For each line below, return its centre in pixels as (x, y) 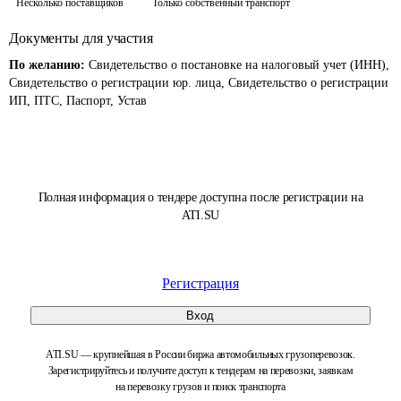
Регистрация (200, 283)
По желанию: (49, 65)
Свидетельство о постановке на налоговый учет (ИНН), (239, 65)
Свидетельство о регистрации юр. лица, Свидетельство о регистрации (199, 83)
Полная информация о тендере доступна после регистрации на (200, 197)
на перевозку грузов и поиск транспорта (200, 387)
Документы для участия (81, 38)
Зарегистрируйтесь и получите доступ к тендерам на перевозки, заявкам (200, 371)
